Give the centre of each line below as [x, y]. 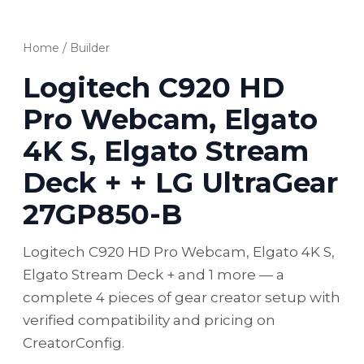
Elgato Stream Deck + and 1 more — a [154, 275]
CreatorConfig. [74, 343]
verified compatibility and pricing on [149, 320]
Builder [90, 48]
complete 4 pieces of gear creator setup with [182, 297]
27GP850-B [102, 214]
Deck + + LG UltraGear [180, 183]
